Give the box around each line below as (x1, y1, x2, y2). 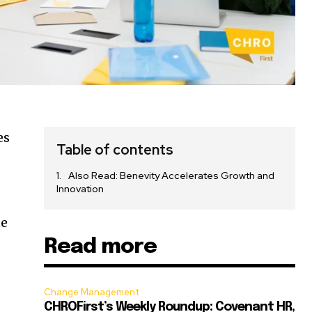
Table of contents (56, 141, 174, 159)
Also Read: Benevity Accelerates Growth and (68, 169, 275, 182)
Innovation (56, 182, 104, 196)
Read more (44, 236, 157, 258)
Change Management (44, 286, 140, 299)
